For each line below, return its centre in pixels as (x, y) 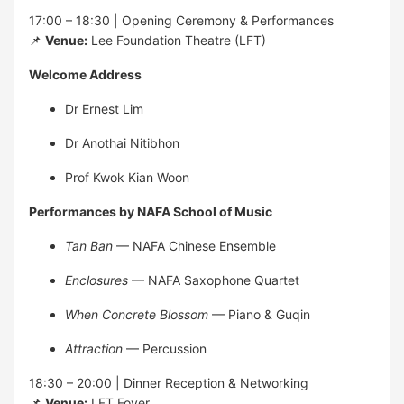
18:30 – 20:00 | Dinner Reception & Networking (169, 382)
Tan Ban (89, 245)
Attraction (94, 348)
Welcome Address (85, 74)
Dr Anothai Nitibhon (122, 142)
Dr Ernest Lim (104, 108)
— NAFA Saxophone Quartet (214, 280)
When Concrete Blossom (137, 314)
